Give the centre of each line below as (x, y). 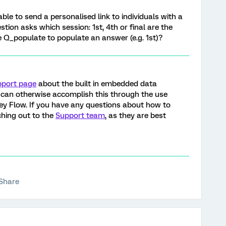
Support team (80, 116)
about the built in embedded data (97, 84)
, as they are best (135, 116)
